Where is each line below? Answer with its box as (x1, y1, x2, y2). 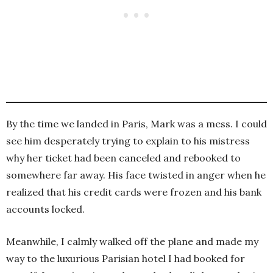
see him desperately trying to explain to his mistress (6, 134, 250, 147)
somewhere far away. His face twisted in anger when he (6, 168, 266, 181)
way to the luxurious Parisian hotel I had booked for (6, 252, 245, 264)
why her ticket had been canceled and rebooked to (6, 151, 241, 164)
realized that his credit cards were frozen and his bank (6, 185, 261, 198)
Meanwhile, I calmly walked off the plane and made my (6, 235, 258, 247)
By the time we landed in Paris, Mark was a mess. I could (6, 117, 267, 130)
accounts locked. (6, 202, 85, 215)
